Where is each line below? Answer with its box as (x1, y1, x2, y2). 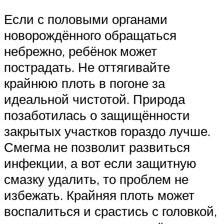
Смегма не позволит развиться (4, 138, 190, 155)
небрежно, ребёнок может (4, 42, 157, 59)
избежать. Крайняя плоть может (4, 186, 194, 203)
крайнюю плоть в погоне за (4, 74, 165, 91)
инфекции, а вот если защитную (4, 154, 196, 171)
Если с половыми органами (4, 10, 167, 27)
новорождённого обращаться (4, 26, 176, 43)
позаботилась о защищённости (4, 106, 190, 123)
